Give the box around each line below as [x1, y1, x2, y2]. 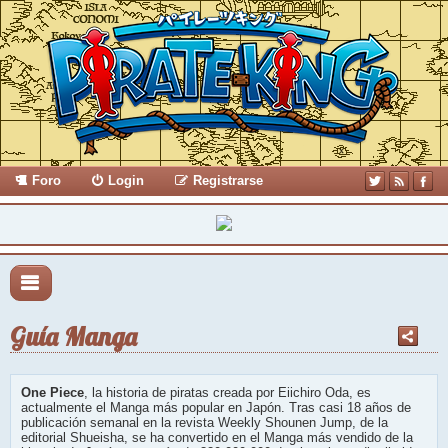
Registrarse [193, 173, 263, 188]
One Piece [21, 385, 84, 401]
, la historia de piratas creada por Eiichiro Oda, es [84, 385, 371, 401]
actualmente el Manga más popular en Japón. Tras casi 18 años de [21, 400, 411, 416]
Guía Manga [10, 321, 137, 353]
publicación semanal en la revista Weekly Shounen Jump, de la [21, 415, 388, 431]
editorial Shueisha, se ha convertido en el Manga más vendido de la [21, 430, 413, 446]
